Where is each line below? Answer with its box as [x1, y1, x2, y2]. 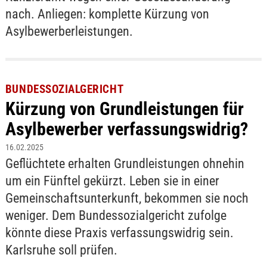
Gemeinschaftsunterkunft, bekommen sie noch [5, 190, 249, 206]
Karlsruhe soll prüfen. [5, 242, 117, 257]
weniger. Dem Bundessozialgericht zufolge [5, 207, 226, 223]
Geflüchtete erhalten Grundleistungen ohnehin [5, 156, 244, 171]
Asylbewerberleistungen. [5, 23, 133, 39]
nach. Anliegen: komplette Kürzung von [5, 6, 209, 21]
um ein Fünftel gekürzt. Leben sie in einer [5, 173, 219, 188]
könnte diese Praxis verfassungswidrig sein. [5, 225, 234, 240]
